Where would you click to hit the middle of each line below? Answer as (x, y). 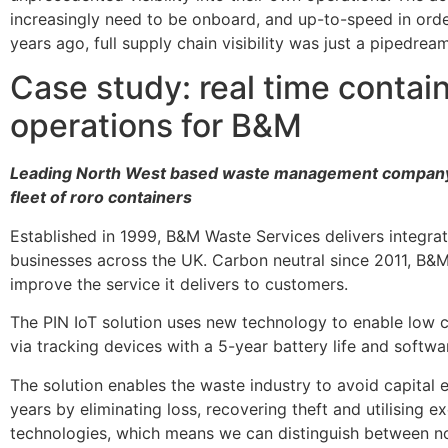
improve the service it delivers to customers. (181, 283)
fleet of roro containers (101, 197)
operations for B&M (156, 126)
